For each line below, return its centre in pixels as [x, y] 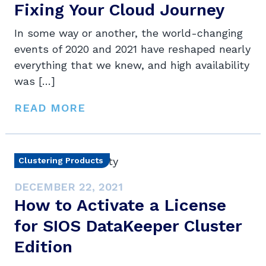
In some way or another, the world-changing [129, 33]
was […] [35, 81]
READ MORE [50, 108]
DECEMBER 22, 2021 [69, 187]
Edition [43, 247]
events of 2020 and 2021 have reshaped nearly [132, 49]
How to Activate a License [120, 205]
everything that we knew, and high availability [132, 65]
